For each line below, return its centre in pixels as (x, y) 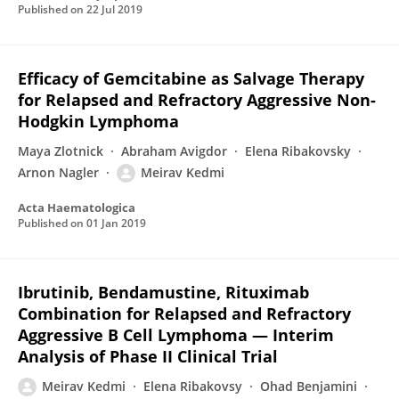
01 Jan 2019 (116, 223)
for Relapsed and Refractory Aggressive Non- (197, 100)
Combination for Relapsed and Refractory (184, 313)
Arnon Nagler (58, 172)
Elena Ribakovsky (298, 151)
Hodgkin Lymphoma (98, 121)
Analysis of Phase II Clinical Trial (148, 356)
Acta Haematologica (77, 208)
